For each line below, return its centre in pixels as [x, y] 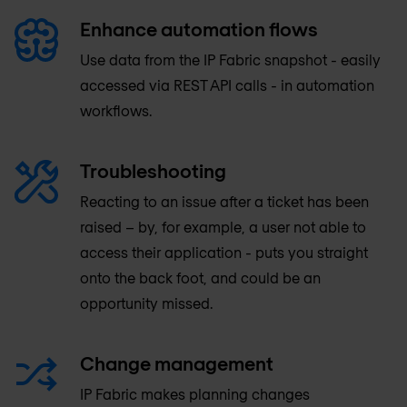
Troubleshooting [153, 170]
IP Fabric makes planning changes [195, 394]
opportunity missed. [146, 303]
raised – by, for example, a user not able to [223, 227]
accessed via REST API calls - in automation [227, 85]
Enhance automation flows [199, 29]
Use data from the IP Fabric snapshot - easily [230, 60]
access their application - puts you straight [224, 252]
